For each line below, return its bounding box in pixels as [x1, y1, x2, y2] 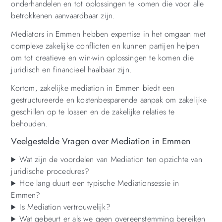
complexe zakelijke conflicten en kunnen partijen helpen [11, 40, 200, 52]
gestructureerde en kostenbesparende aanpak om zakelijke [11, 94, 207, 106]
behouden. [11, 117, 48, 129]
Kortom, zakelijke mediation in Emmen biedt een [11, 82, 175, 94]
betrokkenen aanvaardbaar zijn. [11, 10, 115, 22]
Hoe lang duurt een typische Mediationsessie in [19, 177, 179, 189]
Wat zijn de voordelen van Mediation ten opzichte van [19, 154, 202, 166]
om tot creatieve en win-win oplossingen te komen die [11, 52, 194, 63]
